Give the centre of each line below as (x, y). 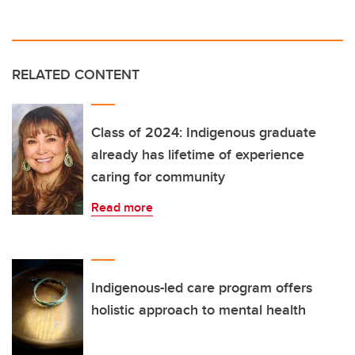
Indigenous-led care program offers (202, 287)
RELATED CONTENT (76, 74)
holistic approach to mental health (198, 309)
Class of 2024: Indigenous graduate (204, 132)
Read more (122, 207)
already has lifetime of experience (198, 154)
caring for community (158, 176)
